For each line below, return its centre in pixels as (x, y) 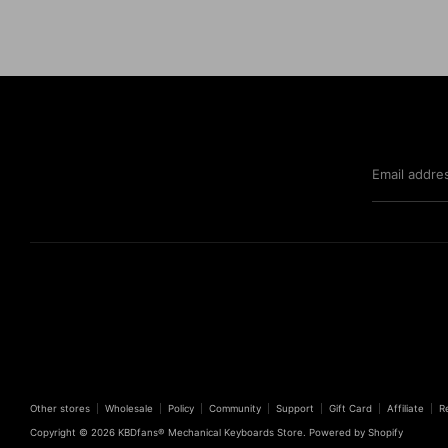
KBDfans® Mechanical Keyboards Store (210, 432)
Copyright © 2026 (74, 432)
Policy (181, 408)
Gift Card (350, 408)
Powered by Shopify (356, 432)
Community (235, 408)
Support (295, 408)
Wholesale (129, 408)
